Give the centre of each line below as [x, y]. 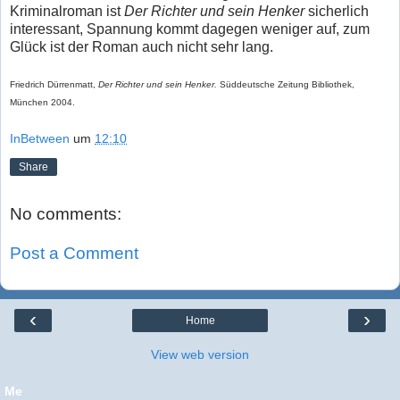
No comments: [66, 214]
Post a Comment [74, 253]
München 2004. [42, 102]
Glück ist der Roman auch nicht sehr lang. [142, 46]
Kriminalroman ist [67, 11]
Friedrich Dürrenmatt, [54, 84]
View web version [200, 354]
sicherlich [338, 11]
